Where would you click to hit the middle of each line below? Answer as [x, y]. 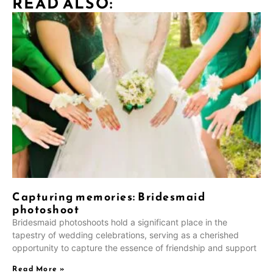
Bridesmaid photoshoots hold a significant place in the [120, 222]
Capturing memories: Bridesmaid [109, 197]
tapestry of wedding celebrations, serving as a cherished [126, 235]
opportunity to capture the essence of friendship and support [134, 248]
